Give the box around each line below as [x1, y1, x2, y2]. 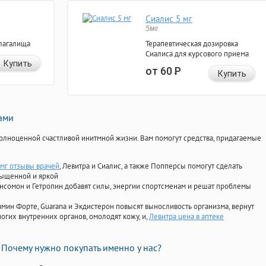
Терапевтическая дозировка [145, 39, 238, 49]
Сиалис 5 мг [145, 13, 192, 25]
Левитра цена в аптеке [149, 211, 224, 222]
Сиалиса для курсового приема [145, 49, 249, 59]
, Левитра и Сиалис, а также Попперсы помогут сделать [59, 161, 242, 172]
